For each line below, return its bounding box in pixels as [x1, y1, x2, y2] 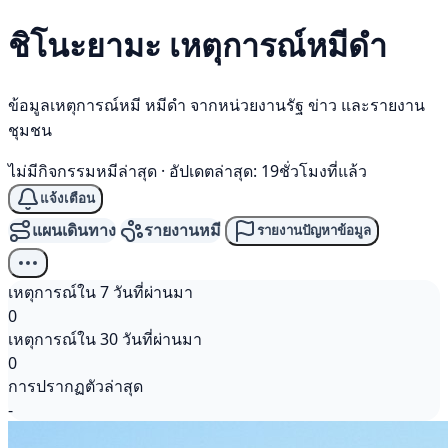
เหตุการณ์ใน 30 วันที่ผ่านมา [8, 327, 202, 350]
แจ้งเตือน [40, 191, 95, 207]
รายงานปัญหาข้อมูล [257, 223, 371, 239]
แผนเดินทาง [32, 219, 116, 242]
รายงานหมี [144, 219, 221, 242]
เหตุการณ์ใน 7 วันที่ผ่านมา [8, 280, 193, 303]
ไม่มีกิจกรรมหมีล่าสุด [8, 159, 157, 182]
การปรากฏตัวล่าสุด [8, 374, 143, 397]
